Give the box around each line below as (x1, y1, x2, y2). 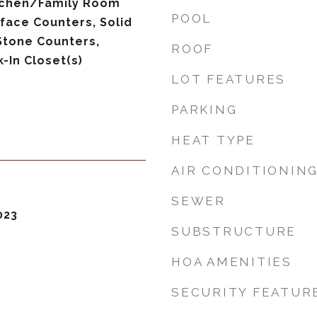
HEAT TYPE (171, 133, 255, 147)
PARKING (171, 103, 238, 117)
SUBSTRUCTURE (171, 224, 296, 238)
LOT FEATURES (171, 72, 286, 86)
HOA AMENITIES (171, 255, 292, 269)
